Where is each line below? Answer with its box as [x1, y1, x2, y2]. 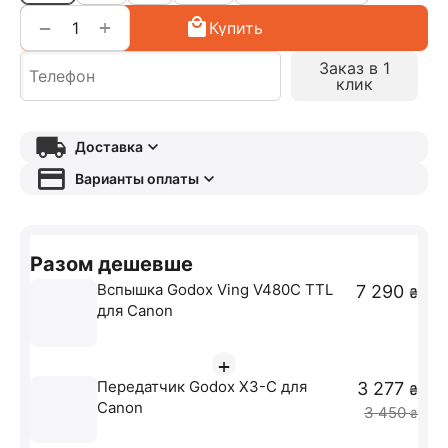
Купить [209, 18, 263, 39]
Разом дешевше [30, 252, 193, 277]
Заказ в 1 [319, 58, 390, 79]
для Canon [97, 301, 174, 321]
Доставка [74, 138, 143, 156]
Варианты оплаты [74, 170, 199, 188]
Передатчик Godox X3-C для [97, 376, 308, 396]
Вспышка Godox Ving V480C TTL [97, 280, 334, 300]
